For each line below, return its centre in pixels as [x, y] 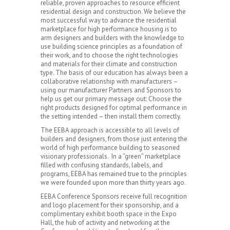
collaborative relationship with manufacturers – [109, 81]
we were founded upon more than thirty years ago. [114, 183]
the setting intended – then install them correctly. [111, 116]
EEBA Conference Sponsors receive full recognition [114, 196]
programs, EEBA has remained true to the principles [114, 174]
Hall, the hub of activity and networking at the [105, 223]
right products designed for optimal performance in [114, 108]
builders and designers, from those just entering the [114, 139]
